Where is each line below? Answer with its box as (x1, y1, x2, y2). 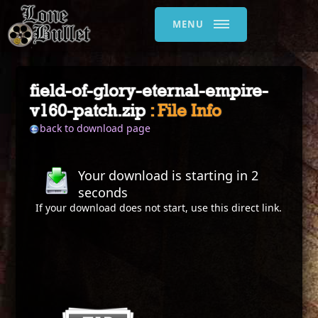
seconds (78, 184, 128, 201)
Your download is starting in (78, 167, 252, 184)
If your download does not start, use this (35, 201, 232, 214)
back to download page (40, 121, 151, 135)
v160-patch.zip (30, 100, 150, 120)
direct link (231, 201, 280, 214)
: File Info (150, 100, 222, 120)
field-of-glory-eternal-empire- (30, 80, 269, 100)
